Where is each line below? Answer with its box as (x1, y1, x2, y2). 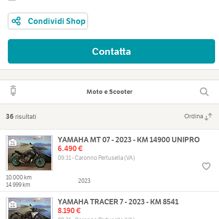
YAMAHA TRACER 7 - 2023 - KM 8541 (58, 197, 178, 207)
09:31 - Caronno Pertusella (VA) (58, 154, 135, 162)
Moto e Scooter (87, 88, 132, 96)
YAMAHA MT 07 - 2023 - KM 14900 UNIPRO (58, 135, 200, 145)
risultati (14, 112, 36, 121)
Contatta (92, 45, 131, 58)
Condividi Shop (28, 16, 86, 26)
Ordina (184, 112, 203, 121)
